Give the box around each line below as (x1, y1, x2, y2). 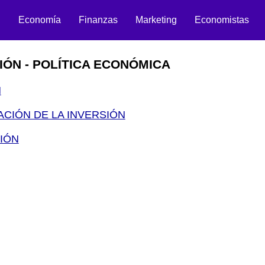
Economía (18, 15, 62, 25)
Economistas (195, 15, 250, 25)
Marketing (135, 15, 177, 25)
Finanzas (79, 15, 118, 25)
